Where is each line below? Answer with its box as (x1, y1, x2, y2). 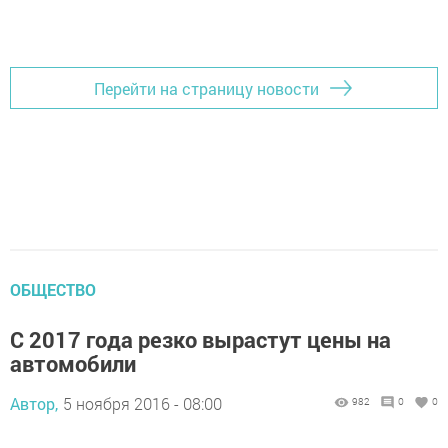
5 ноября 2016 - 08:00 (63, 393, 222, 414)
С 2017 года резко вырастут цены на (10, 325, 391, 354)
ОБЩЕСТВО (10, 279, 96, 300)
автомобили (10, 349, 136, 378)
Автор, (10, 393, 58, 414)
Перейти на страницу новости (94, 77, 319, 99)
